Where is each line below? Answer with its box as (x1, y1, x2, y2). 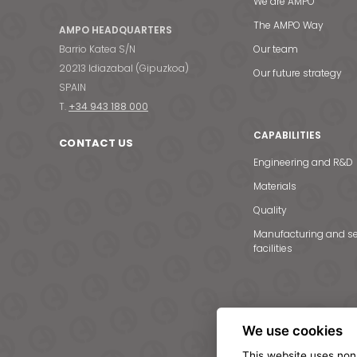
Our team (253, 42, 298, 56)
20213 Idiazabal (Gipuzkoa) (59, 61, 189, 75)
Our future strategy (253, 66, 342, 80)
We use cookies (242, 322, 343, 339)
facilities (253, 241, 292, 255)
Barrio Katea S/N (59, 41, 135, 56)
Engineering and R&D (253, 155, 353, 169)
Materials (253, 179, 296, 193)
